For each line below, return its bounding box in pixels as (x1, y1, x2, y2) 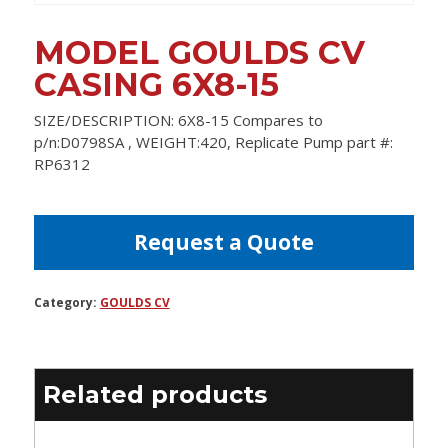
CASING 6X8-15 (33, 65, 279, 105)
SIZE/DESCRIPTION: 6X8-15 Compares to (33, 110, 323, 131)
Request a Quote (133, 228, 314, 257)
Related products (42, 380, 267, 410)
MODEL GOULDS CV (33, 33, 365, 73)
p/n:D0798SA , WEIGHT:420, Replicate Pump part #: (33, 132, 393, 153)
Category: (33, 294, 100, 312)
